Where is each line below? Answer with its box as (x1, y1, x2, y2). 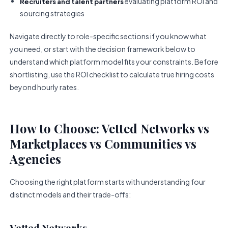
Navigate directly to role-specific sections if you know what (9, 31, 207, 41)
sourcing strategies (20, 9, 85, 18)
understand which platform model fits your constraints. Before (9, 56, 218, 66)
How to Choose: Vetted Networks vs (9, 120, 209, 136)
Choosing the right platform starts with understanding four (9, 177, 206, 186)
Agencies (9, 150, 61, 167)
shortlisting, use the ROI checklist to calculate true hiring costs (9, 69, 214, 79)
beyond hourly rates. (9, 82, 79, 92)
